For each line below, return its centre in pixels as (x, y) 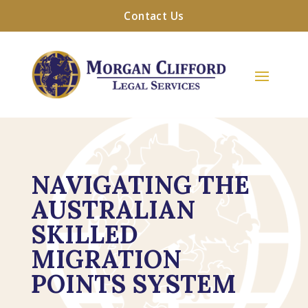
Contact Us (154, 16)
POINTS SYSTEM (133, 284)
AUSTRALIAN (113, 209)
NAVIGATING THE (140, 185)
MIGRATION (106, 259)
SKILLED (84, 234)
